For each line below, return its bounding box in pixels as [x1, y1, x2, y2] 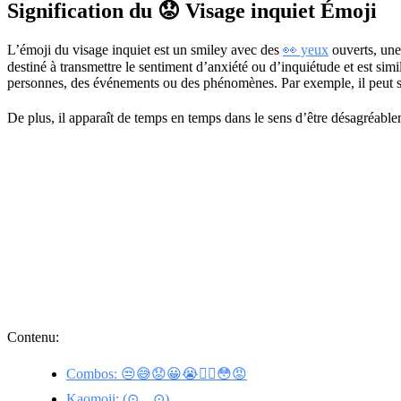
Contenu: [7, 328, 59, 345]
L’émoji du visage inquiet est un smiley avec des [7, 41, 283, 57]
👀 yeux [283, 41, 328, 57]
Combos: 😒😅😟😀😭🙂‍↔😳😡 [66, 365, 247, 381]
